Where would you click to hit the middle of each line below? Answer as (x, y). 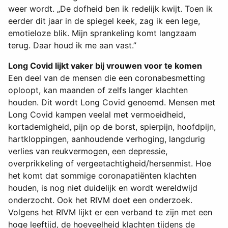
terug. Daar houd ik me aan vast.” (72, 46)
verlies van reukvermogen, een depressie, (88, 151)
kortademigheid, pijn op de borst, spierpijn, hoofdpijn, (112, 127)
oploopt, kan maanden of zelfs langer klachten (98, 90)
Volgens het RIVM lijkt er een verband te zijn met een (110, 212)
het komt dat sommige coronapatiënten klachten (102, 176)
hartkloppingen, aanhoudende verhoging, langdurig (107, 139)
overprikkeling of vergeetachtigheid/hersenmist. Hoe (110, 164)
